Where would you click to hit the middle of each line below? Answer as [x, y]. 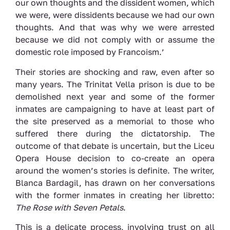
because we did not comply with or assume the [115, 40]
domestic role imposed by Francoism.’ [90, 52]
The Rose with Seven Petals [69, 207]
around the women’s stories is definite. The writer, [115, 170]
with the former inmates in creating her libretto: [115, 195]
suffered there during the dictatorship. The [115, 133]
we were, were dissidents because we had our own [115, 15]
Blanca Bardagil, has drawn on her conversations [115, 183]
